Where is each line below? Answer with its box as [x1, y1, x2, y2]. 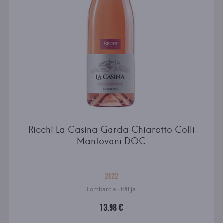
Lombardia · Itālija [87, 185, 136, 194]
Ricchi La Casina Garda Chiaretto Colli [28, 124, 195, 136]
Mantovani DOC [77, 135, 146, 147]
